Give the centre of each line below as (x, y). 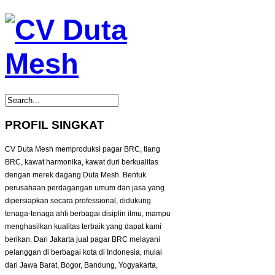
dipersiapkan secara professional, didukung (78, 201)
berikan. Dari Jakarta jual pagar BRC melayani (83, 240)
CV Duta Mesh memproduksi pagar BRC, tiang (83, 149)
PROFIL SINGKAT (55, 125)
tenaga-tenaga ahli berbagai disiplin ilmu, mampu (88, 214)
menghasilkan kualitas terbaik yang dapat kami (83, 227)
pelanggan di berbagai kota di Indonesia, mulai (83, 253)
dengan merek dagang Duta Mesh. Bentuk (76, 175)
